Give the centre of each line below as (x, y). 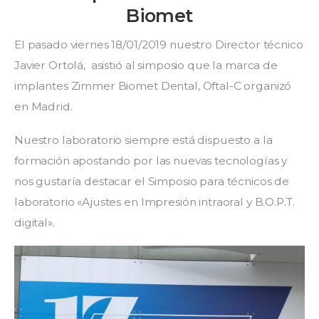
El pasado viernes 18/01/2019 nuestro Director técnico (159, 44)
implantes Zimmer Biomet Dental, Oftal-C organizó (153, 85)
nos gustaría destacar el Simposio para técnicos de (152, 181)
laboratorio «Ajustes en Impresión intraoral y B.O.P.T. (155, 202)
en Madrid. (43, 106)
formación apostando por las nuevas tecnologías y (151, 160)
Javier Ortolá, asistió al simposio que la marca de (146, 65)
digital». (35, 222)
